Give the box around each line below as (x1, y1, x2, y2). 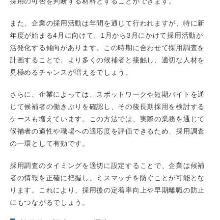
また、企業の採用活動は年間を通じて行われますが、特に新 (10, 19, 205, 27)
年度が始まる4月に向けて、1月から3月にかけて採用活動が (10, 31, 203, 40)
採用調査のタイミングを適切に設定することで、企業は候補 (10, 162, 205, 170)
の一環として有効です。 (10, 139, 89, 148)
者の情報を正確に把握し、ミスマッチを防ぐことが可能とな (10, 174, 205, 182)
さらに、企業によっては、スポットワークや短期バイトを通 (10, 90, 205, 99)
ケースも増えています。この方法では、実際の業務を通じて (10, 115, 205, 123)
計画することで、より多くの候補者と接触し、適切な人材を (10, 56, 205, 64)
